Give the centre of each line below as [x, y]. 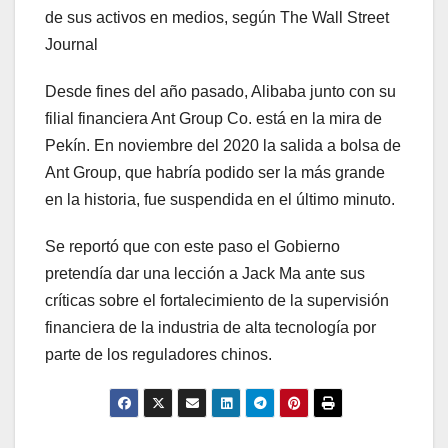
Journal [71, 44]
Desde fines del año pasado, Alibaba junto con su [220, 91]
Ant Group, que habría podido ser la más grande [215, 172]
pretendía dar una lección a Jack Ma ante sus [205, 273]
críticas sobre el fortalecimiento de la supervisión [217, 300]
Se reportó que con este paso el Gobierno [192, 246]
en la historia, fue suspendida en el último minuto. [220, 199]
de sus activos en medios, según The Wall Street [217, 17]
